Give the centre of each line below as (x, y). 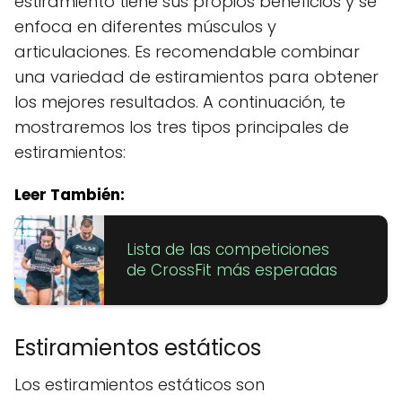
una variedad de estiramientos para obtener (197, 76)
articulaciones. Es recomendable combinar (187, 51)
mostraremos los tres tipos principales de (182, 127)
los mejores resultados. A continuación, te (180, 101)
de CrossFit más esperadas (232, 270)
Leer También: (70, 194)
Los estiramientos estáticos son (140, 384)
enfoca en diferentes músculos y (145, 26)
